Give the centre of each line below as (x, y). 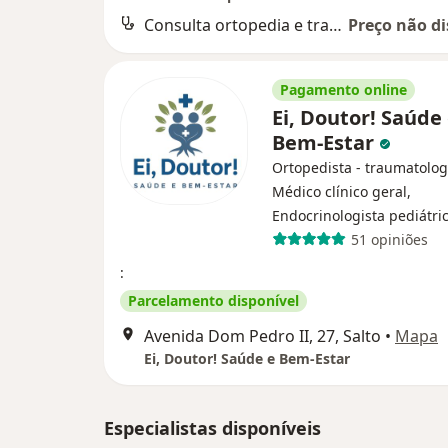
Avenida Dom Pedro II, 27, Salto (262, 336)
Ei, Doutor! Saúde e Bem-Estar (247, 358)
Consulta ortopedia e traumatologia (335, 25)
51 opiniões (389, 239)
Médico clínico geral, (341, 191)
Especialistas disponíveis (212, 428)
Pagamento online (343, 89)
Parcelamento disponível (213, 300)
